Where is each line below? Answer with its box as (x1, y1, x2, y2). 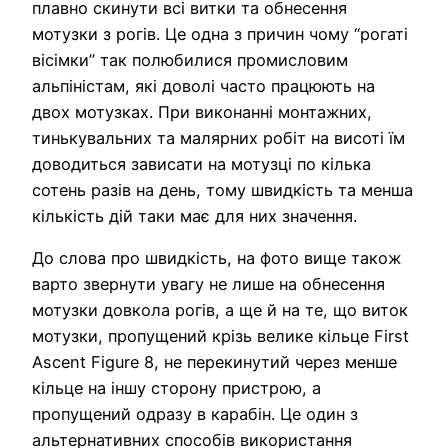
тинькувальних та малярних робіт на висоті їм (32, 127, 405, 148)
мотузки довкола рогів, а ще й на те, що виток (32, 300, 408, 321)
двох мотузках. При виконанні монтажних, (32, 101, 372, 122)
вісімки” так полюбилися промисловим (32, 49, 348, 70)
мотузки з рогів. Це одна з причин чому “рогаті (32, 23, 408, 44)
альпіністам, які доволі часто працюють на (32, 75, 375, 96)
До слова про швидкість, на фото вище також (32, 248, 401, 269)
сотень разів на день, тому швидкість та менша (32, 179, 413, 200)
